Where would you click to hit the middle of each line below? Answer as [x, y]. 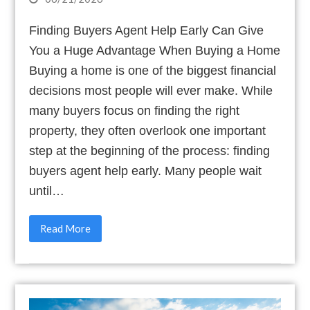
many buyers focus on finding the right [135, 110]
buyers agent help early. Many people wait [146, 171]
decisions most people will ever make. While [151, 90]
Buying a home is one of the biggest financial [153, 70]
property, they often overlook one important [148, 130]
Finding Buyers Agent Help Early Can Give [147, 30]
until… [47, 191]
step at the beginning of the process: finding [150, 151]
